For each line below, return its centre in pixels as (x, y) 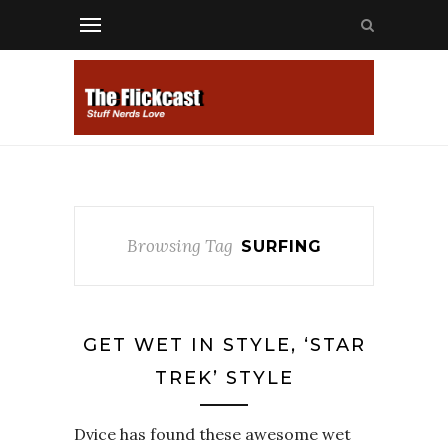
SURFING (281, 246)
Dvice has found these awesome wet (212, 434)
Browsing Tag (179, 246)
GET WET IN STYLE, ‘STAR (224, 345)
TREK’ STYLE (224, 378)
